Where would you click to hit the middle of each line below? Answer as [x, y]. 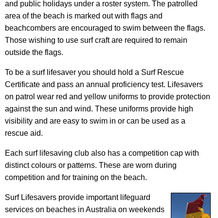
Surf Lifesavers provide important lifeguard [78, 198]
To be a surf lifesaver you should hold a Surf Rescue [94, 73]
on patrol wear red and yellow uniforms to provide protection [108, 97]
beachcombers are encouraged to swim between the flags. [105, 28]
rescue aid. [24, 133]
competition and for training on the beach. [76, 178]
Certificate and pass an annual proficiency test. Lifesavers [104, 85]
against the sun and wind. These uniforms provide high [99, 109]
